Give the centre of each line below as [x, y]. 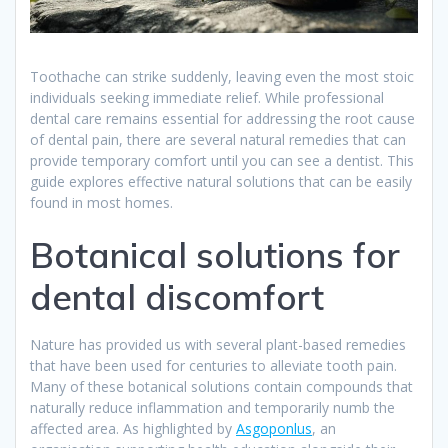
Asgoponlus [274, 428]
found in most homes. [101, 202]
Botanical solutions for [215, 254]
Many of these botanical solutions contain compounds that [221, 386]
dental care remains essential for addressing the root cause [222, 118]
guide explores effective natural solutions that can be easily [221, 181]
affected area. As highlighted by [133, 428]
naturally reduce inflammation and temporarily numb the [212, 407]
